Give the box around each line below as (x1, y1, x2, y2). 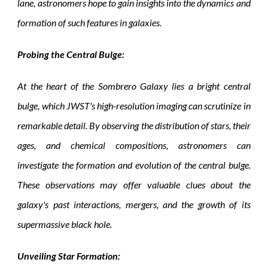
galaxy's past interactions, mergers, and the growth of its (17, 198, 251, 210)
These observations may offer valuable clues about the (17, 178, 251, 190)
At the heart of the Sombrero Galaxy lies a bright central (17, 80, 251, 92)
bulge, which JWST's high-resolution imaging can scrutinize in (17, 99, 251, 111)
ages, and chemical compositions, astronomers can (17, 139, 251, 151)
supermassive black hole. (17, 218, 112, 230)
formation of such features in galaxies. (17, 16, 162, 28)
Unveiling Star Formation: (17, 249, 121, 261)
